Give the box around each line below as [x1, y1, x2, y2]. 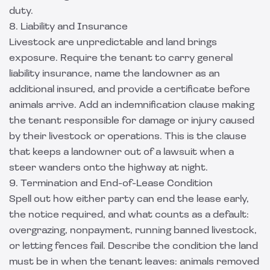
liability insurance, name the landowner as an [9, 69, 220, 79]
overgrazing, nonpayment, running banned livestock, [9, 226, 257, 236]
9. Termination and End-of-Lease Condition [9, 179, 213, 189]
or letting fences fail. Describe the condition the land [9, 242, 258, 251]
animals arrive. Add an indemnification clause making [9, 101, 254, 110]
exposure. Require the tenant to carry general [9, 54, 233, 63]
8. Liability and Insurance [9, 22, 128, 32]
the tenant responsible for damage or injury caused [9, 116, 254, 126]
